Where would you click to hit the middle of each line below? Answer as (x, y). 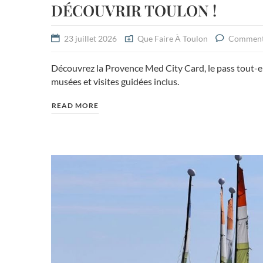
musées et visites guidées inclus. (115, 82)
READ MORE (75, 106)
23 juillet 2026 (90, 39)
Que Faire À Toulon (173, 39)
